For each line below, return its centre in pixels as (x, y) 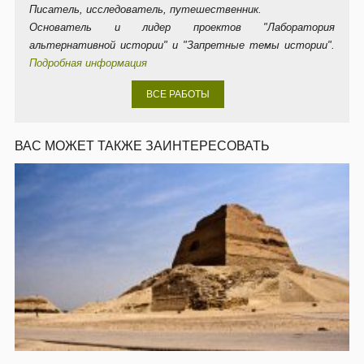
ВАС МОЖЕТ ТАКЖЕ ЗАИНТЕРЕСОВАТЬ (142, 146)
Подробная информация (88, 64)
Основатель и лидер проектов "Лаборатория (182, 28)
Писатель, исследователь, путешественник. (145, 10)
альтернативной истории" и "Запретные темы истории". (182, 46)
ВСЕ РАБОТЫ (178, 95)
